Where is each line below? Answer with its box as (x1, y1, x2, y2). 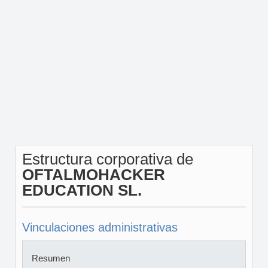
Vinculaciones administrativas (22, 221, 178, 234)
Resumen (31, 253, 70, 263)
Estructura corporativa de (22, 150, 193, 168)
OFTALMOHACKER (22, 166, 165, 184)
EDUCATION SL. (22, 181, 142, 199)
